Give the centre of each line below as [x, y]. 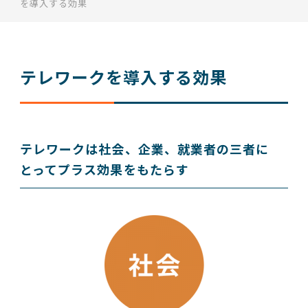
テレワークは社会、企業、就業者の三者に [145, 148]
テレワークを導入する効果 [123, 77]
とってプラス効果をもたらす [104, 169]
